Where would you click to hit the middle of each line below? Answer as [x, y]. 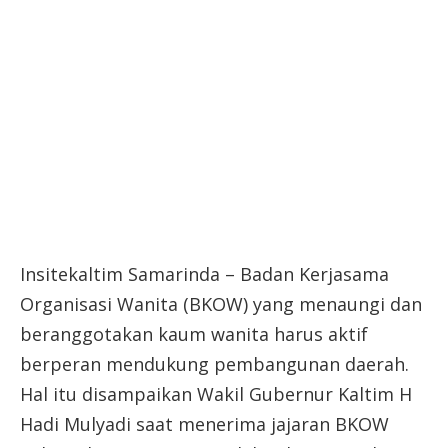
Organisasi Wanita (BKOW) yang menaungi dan [221, 303]
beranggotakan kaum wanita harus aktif [194, 333]
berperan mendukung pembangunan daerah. [214, 363]
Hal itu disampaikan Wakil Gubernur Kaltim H [216, 393]
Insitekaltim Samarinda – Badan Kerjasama [204, 273]
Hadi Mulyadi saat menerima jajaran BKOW [204, 423]
